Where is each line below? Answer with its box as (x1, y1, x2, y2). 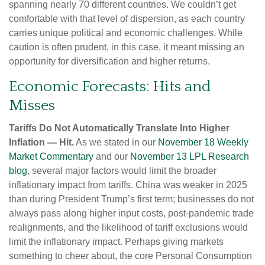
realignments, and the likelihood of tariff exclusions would (9, 222, 248, 232)
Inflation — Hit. (9, 137, 74, 147)
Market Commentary (9, 151, 93, 161)
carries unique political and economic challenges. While (9, 27, 243, 38)
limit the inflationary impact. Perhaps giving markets (9, 236, 224, 247)
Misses (9, 96, 55, 114)
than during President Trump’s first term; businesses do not (9, 193, 254, 204)
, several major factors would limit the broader (27, 165, 216, 176)
